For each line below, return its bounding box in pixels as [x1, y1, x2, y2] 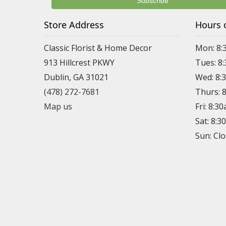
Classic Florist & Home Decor [44, 42, 152, 53]
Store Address [44, 19, 104, 31]
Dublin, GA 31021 [44, 72, 108, 83]
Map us [44, 101, 72, 112]
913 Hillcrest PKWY [44, 57, 115, 68]
